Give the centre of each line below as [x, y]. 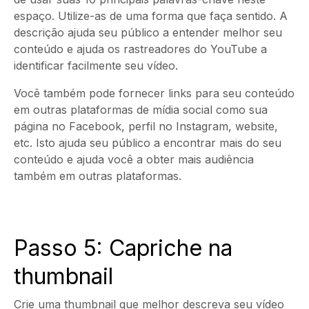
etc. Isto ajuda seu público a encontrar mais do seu [148, 142]
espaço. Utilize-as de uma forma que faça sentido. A [151, 16]
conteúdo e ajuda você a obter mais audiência [134, 159]
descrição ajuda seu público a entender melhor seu [148, 32]
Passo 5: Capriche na [123, 248]
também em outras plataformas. [98, 176]
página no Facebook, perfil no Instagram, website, [146, 126]
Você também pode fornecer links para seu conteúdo [154, 93]
